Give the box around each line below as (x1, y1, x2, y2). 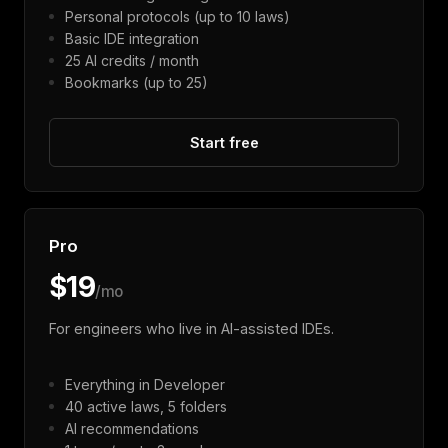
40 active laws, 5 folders (65, 397, 227, 415)
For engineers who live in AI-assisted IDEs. (49, 319, 334, 337)
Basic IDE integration (65, 29, 199, 47)
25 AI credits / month (65, 51, 199, 69)
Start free (189, 133, 259, 151)
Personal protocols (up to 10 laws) (65, 7, 290, 25)
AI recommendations (65, 419, 199, 437)
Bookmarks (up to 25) (65, 73, 208, 91)
